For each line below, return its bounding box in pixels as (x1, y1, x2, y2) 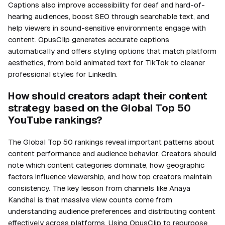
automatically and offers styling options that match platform (8, 46, 216, 55)
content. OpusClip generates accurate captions (8, 35, 169, 44)
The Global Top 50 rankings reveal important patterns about (8, 137, 214, 146)
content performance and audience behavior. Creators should (8, 149, 216, 158)
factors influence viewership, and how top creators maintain (8, 172, 212, 181)
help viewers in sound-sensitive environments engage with (8, 23, 206, 32)
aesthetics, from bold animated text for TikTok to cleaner (8, 58, 205, 67)
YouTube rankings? (8, 114, 103, 126)
